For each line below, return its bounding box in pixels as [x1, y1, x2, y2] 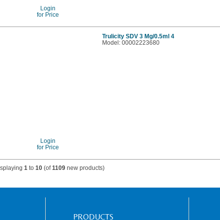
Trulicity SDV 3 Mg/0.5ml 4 [102, 32, 175, 39]
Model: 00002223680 [102, 39, 160, 46]
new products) [65, 164, 105, 171]
